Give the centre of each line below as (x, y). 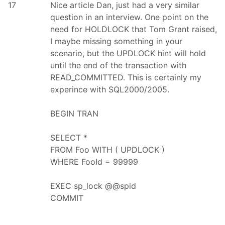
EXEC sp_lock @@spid (93, 186)
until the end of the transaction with (118, 65)
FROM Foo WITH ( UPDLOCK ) (107, 149)
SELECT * (69, 137)
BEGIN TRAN (74, 113)
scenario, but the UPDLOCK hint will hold (128, 53)
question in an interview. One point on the (129, 17)
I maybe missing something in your (116, 41)
